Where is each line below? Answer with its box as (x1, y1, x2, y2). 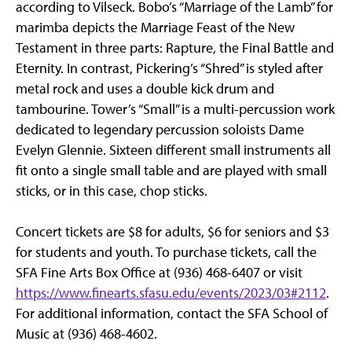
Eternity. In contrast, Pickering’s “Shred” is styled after (16, 59, 323, 78)
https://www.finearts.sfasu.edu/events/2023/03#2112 (16, 284, 326, 302)
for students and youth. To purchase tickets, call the (16, 243, 317, 262)
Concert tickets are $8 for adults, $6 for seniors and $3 (16, 222, 329, 241)
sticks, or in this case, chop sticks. (16, 181, 207, 200)
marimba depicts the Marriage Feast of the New (16, 18, 295, 37)
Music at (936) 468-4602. (16, 324, 157, 343)
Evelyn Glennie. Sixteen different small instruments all (16, 141, 331, 159)
